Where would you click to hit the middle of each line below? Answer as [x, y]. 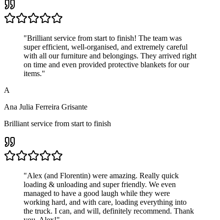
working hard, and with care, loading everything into [105, 202]
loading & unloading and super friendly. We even [100, 184]
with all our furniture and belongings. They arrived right [110, 55]
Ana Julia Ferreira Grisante [46, 107]
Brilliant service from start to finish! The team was [104, 38]
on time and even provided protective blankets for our [106, 64]
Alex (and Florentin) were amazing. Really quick [103, 175]
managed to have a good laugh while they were [97, 193]
